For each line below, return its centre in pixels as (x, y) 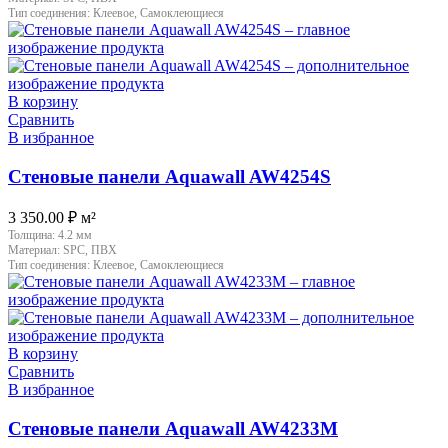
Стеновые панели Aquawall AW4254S (169, 176)
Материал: (35, 250)
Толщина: (33, 235)
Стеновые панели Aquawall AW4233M (173, 428)
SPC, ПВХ (90, 250)
